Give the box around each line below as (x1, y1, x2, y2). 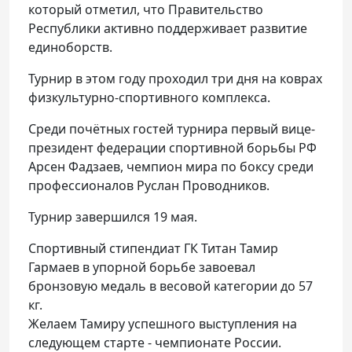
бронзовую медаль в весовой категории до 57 (28, 277, 313, 295)
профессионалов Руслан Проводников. (28, 177, 269, 195)
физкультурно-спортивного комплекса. (28, 89, 270, 107)
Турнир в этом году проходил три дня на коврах (28, 70, 322, 88)
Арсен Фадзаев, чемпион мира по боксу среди (28, 158, 313, 176)
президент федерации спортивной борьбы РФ (28, 139, 317, 157)
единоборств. (28, 38, 112, 57)
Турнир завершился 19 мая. (28, 208, 197, 226)
